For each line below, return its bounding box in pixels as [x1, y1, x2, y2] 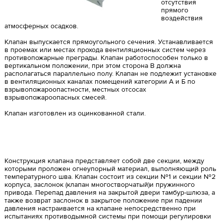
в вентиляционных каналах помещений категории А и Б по [4, 77, 195, 86]
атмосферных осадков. [4, 22, 78, 30]
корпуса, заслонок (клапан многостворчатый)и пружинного [4, 180, 195, 189]
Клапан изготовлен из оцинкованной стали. [4, 109, 146, 117]
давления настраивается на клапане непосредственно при [4, 204, 196, 213]
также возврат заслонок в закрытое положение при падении [4, 196, 202, 205]
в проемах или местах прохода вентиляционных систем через [4, 46, 206, 54]
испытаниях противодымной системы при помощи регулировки [4, 212, 211, 221]
